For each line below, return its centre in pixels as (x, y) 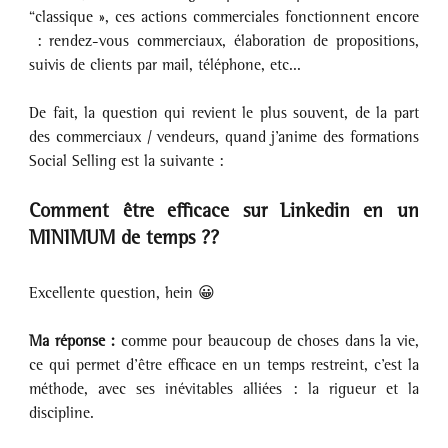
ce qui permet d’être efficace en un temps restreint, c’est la (224, 365)
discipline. (62, 413)
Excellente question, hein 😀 (122, 293)
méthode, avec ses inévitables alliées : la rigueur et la (224, 389)
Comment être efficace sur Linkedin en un (224, 210)
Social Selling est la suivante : (129, 161)
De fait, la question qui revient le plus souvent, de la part (224, 113)
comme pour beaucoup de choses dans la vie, (269, 341)
